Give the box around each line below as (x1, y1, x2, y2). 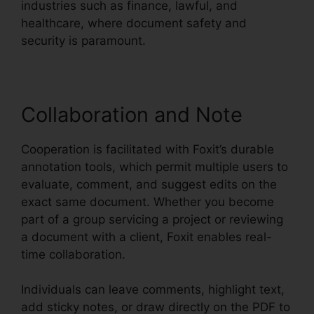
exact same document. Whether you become (21, 194, 274, 209)
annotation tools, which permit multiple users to (21, 159, 288, 174)
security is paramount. (21, 33, 146, 48)
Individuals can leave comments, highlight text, (21, 282, 285, 297)
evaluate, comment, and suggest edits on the (21, 177, 277, 191)
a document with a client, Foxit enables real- (21, 229, 272, 244)
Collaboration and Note (21, 102, 243, 127)
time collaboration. (21, 247, 125, 261)
